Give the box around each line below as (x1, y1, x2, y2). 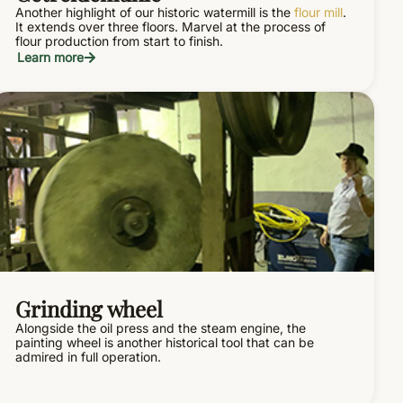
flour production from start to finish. (15, 32, 224, 49)
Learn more (17, 49, 85, 65)
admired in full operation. (15, 348, 162, 364)
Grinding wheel (15, 293, 164, 323)
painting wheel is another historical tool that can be (15, 334, 315, 350)
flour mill (294, 4, 344, 20)
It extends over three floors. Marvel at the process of (15, 18, 327, 34)
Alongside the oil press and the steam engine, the (15, 319, 307, 336)
